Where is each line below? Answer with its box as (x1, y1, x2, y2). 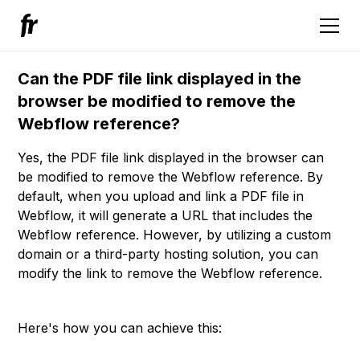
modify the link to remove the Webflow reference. (18, 265, 323, 281)
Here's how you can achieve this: (18, 320, 223, 336)
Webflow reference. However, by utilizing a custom (18, 227, 332, 243)
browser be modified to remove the (18, 92, 297, 111)
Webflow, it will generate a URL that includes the (18, 207, 313, 223)
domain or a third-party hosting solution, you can (18, 246, 319, 262)
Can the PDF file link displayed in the (18, 69, 302, 88)
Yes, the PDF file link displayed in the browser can (18, 149, 325, 166)
